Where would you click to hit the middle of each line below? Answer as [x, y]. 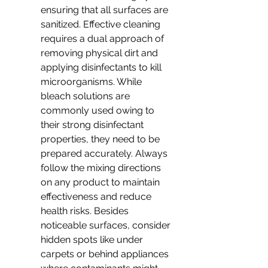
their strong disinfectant [93, 125]
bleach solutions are [86, 96]
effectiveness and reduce [97, 197]
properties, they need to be [101, 139]
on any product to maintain [101, 182]
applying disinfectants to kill [102, 67]
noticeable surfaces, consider [107, 225]
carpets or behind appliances [106, 254]
